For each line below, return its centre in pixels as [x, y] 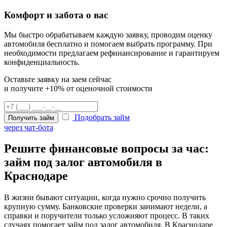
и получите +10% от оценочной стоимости [78, 88]
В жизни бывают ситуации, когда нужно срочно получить [105, 198]
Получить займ [31, 118]
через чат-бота [29, 127]
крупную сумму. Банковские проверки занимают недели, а [106, 207]
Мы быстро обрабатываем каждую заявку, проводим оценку [108, 34]
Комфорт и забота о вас [56, 15]
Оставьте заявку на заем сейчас [58, 79]
